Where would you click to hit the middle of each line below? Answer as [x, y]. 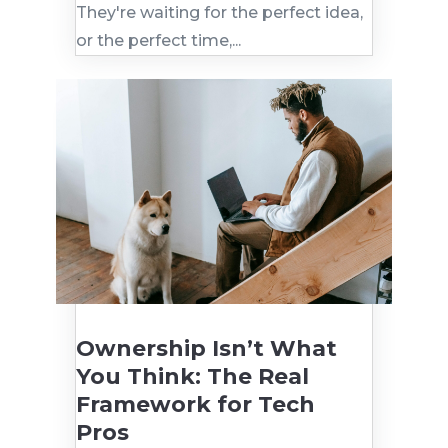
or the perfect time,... [158, 41]
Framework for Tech [195, 404]
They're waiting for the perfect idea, [219, 13]
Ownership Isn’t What [206, 348]
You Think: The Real [192, 376]
